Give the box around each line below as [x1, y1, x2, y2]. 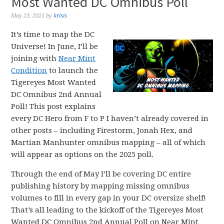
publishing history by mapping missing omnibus [11, 181, 190, 190]
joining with [11, 54, 59, 63]
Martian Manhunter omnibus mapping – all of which [11, 138, 206, 147]
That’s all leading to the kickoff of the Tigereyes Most [11, 205, 204, 214]
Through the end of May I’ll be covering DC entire [11, 169, 191, 178]
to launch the [47, 66, 98, 75]
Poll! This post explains [11, 102, 96, 111]
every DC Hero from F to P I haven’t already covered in [11, 114, 209, 123]
